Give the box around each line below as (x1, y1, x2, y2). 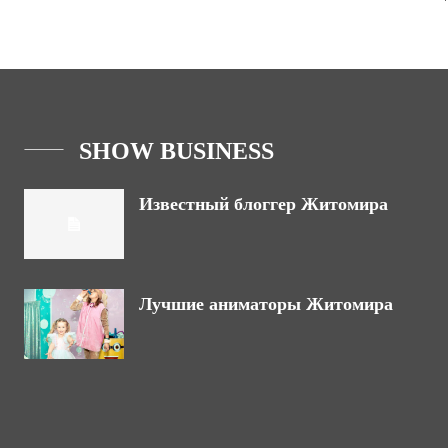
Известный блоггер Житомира (139, 194, 388, 214)
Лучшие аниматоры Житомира (139, 294, 393, 314)
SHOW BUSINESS (79, 138, 274, 164)
